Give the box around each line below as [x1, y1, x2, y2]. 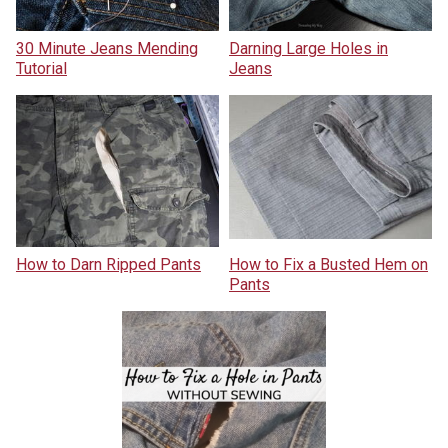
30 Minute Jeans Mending [15, 39, 198, 59]
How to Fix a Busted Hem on [229, 255, 428, 275]
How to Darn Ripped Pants [15, 255, 201, 275]
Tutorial [15, 59, 67, 79]
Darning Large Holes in [229, 39, 388, 59]
